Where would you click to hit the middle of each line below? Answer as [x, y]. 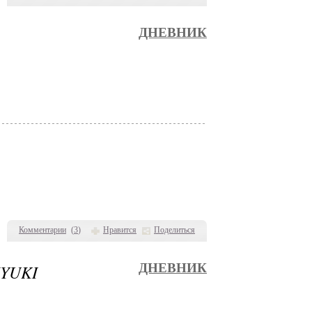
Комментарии [42, 230]
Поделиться [174, 230]
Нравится [120, 230]
